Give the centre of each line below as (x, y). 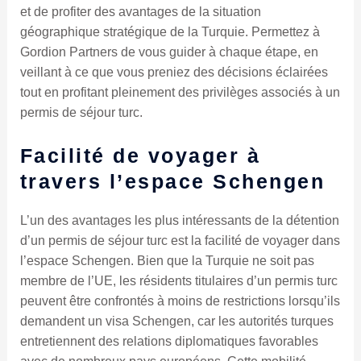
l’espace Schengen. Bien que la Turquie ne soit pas (167, 261)
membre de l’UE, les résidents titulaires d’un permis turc (178, 281)
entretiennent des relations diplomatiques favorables (169, 342)
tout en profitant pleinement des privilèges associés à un (180, 92)
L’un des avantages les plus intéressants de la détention (179, 221)
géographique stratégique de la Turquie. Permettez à (170, 31)
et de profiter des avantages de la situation (140, 11)
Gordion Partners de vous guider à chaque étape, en (169, 52)
